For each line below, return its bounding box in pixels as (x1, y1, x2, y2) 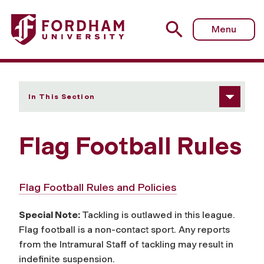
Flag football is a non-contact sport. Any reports (19, 223, 230, 235)
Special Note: (19, 209, 82, 220)
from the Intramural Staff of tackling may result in (19, 238, 233, 250)
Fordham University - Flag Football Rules (11, 10, 190, 21)
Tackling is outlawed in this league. (82, 209, 235, 220)
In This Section (28, 92, 95, 101)
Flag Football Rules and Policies (19, 180, 177, 194)
